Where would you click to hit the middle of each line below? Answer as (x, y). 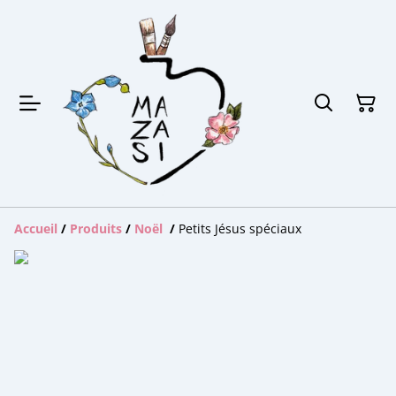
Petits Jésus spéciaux (240, 229)
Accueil (36, 229)
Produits (96, 229)
